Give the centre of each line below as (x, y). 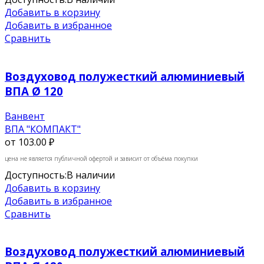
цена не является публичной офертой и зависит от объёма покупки (101, 158)
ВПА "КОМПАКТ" (43, 129)
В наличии (91, 175)
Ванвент (25, 116)
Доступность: (36, 175)
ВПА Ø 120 (34, 91)
